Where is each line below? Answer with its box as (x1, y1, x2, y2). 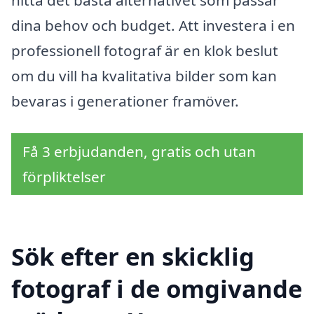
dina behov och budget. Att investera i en (11, 15, 295, 36)
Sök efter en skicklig (11, 239, 254, 273)
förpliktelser (22, 167, 106, 187)
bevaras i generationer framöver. (11, 91, 239, 111)
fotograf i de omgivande (11, 271, 302, 305)
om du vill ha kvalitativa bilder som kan (11, 66, 277, 86)
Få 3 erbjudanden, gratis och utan (22, 142, 256, 162)
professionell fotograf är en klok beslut (11, 41, 278, 61)
